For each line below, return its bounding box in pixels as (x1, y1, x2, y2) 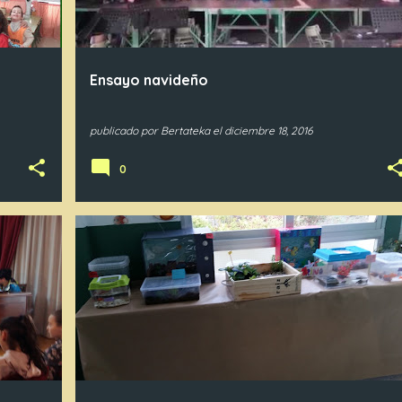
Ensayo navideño (89, 71, 208, 89)
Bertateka (160, 124, 210, 137)
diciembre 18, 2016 (223, 124, 312, 137)
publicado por (89, 124, 161, 137)
